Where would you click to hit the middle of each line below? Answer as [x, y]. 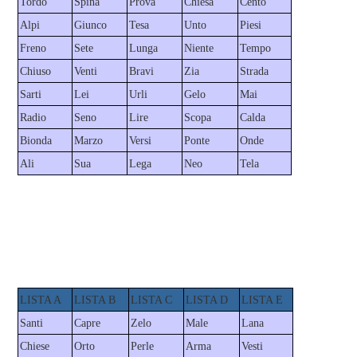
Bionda [35, 140]
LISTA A [40, 300]
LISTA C [151, 300]
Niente [198, 48]
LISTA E [262, 300]
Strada [254, 71]
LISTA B [94, 300]
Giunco [90, 25]
